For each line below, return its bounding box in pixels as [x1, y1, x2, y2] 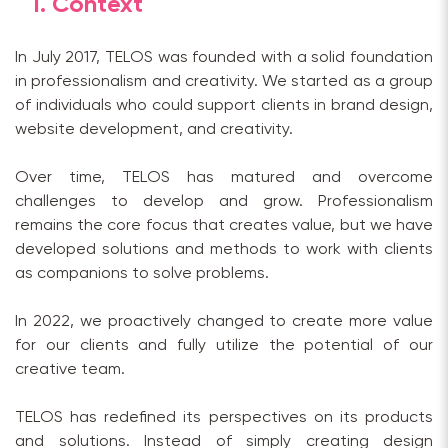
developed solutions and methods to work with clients [15, 241, 433, 259]
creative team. [15, 361, 125, 379]
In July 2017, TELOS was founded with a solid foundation [15, 49, 433, 67]
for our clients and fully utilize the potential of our [15, 337, 433, 355]
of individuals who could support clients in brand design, [15, 97, 433, 115]
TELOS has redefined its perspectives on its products [15, 409, 433, 427]
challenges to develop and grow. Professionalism [15, 193, 433, 211]
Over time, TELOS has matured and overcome [15, 169, 433, 187]
